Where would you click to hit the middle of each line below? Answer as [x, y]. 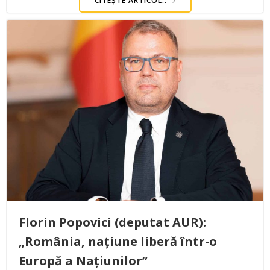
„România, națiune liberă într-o [118, 241]
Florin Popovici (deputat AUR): [112, 222]
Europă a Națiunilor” [83, 260]
